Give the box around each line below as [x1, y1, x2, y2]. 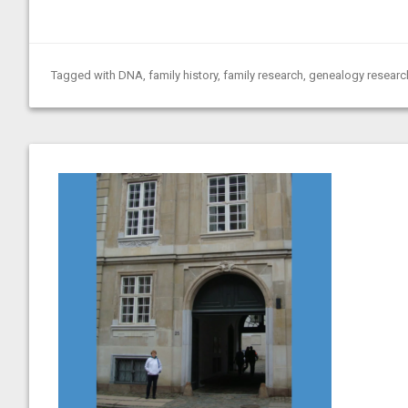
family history [148, 68, 218, 82]
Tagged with [51, 68, 118, 82]
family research [223, 68, 303, 82]
